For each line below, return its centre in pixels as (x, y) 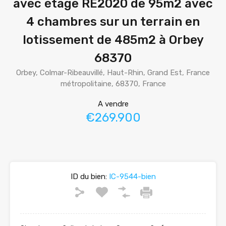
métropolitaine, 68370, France (113, 84)
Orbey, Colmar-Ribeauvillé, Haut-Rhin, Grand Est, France (113, 73)
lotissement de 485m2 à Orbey (113, 40)
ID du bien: (89, 177)
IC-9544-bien (131, 177)
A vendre (113, 104)
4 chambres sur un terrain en (113, 22)
